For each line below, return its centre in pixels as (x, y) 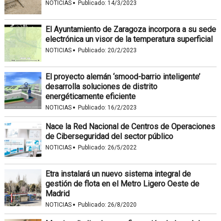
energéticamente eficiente (90, 96)
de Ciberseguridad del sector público (109, 136)
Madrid (57, 193)
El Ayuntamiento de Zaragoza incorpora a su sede (130, 29)
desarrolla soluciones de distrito (101, 86)
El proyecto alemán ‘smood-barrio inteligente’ (123, 76)
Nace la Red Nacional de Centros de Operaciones (130, 126)
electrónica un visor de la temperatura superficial (129, 39)
